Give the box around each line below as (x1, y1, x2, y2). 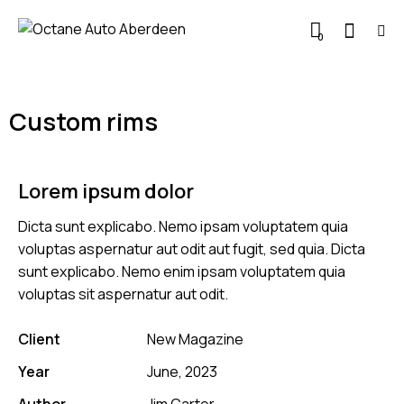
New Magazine (146, 328, 243, 349)
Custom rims (9, 104, 158, 138)
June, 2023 (146, 361, 217, 381)
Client (18, 328, 60, 349)
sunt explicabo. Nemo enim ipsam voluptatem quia (18, 261, 345, 281)
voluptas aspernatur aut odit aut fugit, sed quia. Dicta (18, 238, 365, 259)
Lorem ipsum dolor (18, 177, 194, 205)
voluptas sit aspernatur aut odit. (18, 283, 228, 304)
